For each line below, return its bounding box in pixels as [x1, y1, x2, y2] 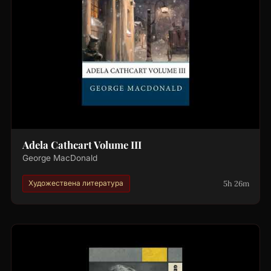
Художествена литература [28, 178, 124, 188]
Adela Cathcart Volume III [22, 138, 142, 152]
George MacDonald [22, 153, 97, 163]
